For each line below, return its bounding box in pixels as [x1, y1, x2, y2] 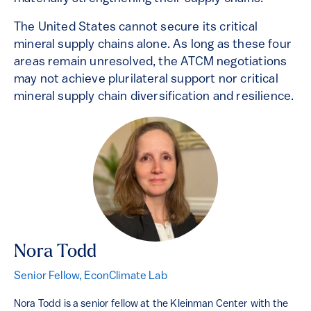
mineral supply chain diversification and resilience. [14, 90, 294, 104]
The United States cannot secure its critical [14, 21, 258, 35]
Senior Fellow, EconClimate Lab [14, 271, 167, 283]
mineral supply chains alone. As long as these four [14, 38, 292, 52]
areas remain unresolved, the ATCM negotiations [14, 56, 287, 69]
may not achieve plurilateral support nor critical [14, 73, 278, 87]
